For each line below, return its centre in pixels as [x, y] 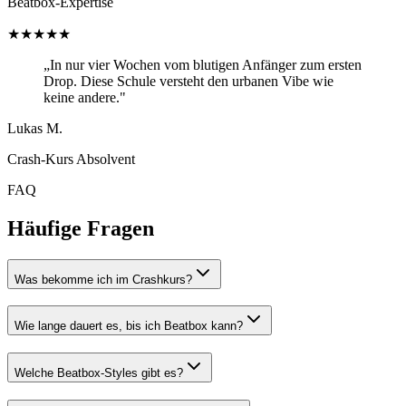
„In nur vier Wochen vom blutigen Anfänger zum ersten [203, 64]
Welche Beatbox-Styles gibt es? [99, 373]
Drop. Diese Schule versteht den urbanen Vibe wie [188, 81]
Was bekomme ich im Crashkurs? [103, 279]
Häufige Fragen [81, 228]
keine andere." [85, 97]
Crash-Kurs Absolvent [71, 159]
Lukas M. [35, 128]
